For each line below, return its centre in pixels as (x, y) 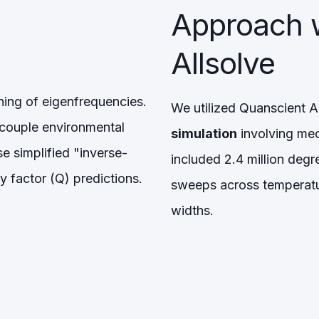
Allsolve (223, 63)
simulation (204, 134)
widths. (193, 210)
